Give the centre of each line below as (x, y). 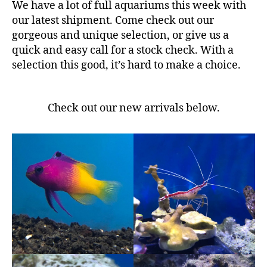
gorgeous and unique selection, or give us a (120, 35)
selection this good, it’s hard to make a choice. (126, 65)
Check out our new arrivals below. (133, 108)
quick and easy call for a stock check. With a (123, 50)
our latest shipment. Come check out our (113, 20)
